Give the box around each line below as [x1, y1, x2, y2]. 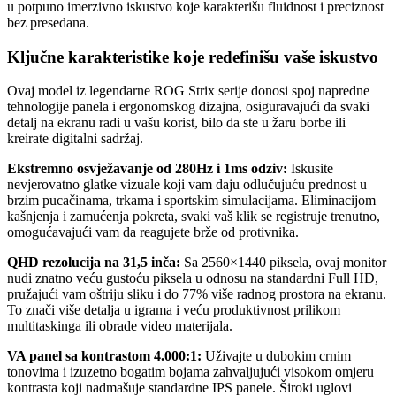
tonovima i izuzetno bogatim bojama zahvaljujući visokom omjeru [7, 364, 374, 380]
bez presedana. [7, 14, 89, 30]
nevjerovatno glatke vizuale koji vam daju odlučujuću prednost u [7, 177, 367, 193]
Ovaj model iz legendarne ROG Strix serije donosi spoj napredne [7, 83, 369, 99]
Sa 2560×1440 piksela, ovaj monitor [180, 255, 386, 270]
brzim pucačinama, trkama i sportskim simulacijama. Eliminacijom [7, 193, 376, 209]
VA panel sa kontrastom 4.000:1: [7, 348, 202, 364]
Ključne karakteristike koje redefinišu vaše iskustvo [7, 47, 378, 66]
